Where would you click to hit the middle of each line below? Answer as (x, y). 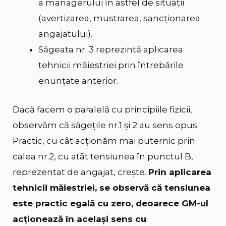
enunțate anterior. (78, 81)
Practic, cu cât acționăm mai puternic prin (104, 140)
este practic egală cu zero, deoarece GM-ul (110, 203)
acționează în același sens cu (79, 219)
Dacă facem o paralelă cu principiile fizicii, (102, 109)
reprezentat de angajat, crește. (80, 172)
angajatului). (65, 34)
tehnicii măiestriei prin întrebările (111, 65)
